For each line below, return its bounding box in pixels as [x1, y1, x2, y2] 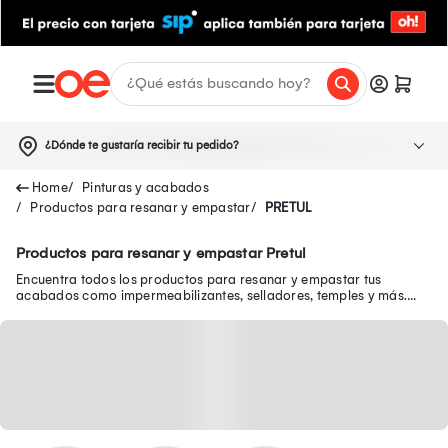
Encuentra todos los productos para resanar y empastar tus [16, 271, 382, 287]
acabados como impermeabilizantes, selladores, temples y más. [16, 287, 407, 303]
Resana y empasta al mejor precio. [16, 303, 229, 319]
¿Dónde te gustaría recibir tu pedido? [45, 138, 239, 152]
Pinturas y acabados [82, 179, 209, 195]
